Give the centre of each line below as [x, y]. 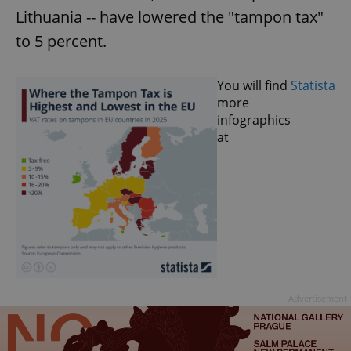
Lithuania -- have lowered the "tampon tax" [170, 17]
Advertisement [318, 299]
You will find [252, 86]
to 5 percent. [61, 42]
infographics [254, 120]
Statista [313, 86]
